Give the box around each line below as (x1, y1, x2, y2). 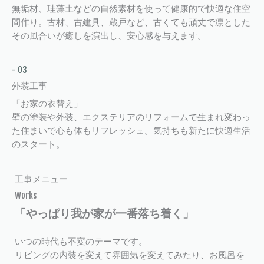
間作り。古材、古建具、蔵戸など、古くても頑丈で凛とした (12, 16, 250, 28)
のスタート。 (12, 138, 65, 150)
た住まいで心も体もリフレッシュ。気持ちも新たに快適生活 (12, 125, 250, 137)
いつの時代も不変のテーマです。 (15, 236, 147, 247)
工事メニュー (15, 173, 68, 184)
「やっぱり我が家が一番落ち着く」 (15, 206, 194, 220)
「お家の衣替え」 (12, 98, 82, 110)
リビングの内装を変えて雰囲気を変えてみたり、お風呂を (15, 249, 245, 261)
